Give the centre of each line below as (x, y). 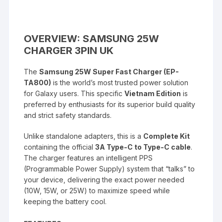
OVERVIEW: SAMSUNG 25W (92, 38)
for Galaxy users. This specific (74, 93)
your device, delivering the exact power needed (104, 179)
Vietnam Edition (153, 93)
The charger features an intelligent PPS (88, 158)
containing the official (60, 147)
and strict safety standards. (68, 115)
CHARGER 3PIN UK (69, 50)
